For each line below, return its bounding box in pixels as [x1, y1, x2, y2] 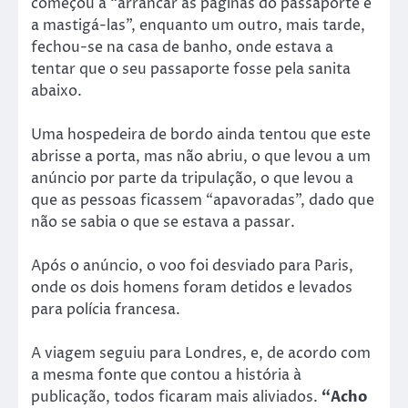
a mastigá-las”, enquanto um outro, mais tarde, [31, 15, 365, 36]
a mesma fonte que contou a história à [31, 365, 301, 386]
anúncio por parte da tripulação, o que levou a [31, 168, 353, 189]
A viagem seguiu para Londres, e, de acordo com [31, 343, 371, 364]
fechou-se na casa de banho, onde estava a [31, 36, 333, 57]
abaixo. [31, 80, 82, 101]
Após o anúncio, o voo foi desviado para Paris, [31, 256, 353, 276]
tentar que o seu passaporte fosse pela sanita [31, 58, 351, 79]
